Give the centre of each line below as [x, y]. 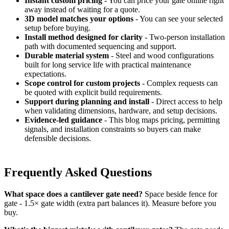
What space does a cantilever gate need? [73, 194]
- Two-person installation [184, 37]
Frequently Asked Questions [78, 173]
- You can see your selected [178, 19]
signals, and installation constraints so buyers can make [113, 129]
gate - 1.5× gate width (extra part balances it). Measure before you [110, 203]
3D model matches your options [79, 19]
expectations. [45, 74]
